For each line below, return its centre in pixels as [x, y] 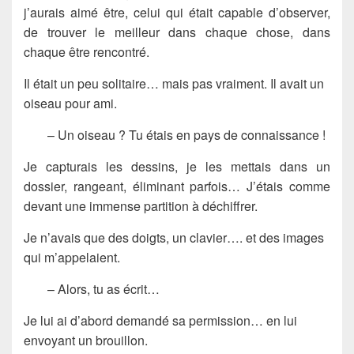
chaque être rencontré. [87, 51]
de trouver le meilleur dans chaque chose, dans [177, 32]
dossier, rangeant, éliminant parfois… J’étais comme [177, 186]
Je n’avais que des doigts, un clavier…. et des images [174, 237]
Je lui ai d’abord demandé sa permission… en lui [160, 320]
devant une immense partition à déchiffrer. [141, 205]
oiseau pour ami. [70, 103]
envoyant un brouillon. [86, 340]
